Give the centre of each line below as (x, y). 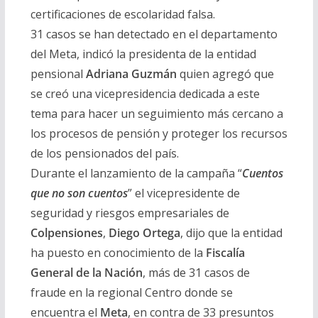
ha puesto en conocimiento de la (118, 253)
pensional (58, 74)
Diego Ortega (144, 233)
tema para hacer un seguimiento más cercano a (157, 114)
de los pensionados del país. (104, 154)
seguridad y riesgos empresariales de (130, 213)
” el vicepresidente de (183, 193)
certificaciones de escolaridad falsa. (122, 15)
